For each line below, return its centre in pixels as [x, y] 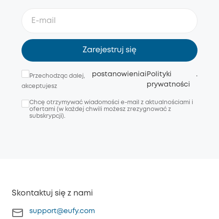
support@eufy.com [62, 211]
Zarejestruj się [109, 50]
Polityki [159, 75]
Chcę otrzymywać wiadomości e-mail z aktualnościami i [111, 103]
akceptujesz [39, 87]
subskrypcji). [47, 116]
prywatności [169, 85]
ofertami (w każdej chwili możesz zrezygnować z [100, 109]
